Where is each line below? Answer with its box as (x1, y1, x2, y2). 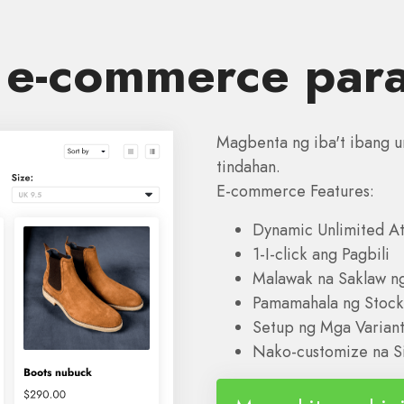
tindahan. (216, 155, 280, 179)
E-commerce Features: (216, 179, 374, 203)
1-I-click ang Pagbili (252, 243, 390, 266)
